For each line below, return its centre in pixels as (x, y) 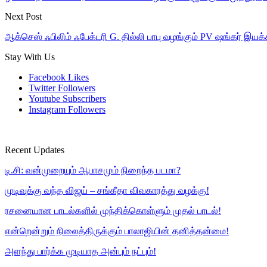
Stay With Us (30, 57)
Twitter (42, 88)
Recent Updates (35, 150)
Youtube (44, 98)
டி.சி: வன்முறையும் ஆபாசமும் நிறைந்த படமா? (93, 170)
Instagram (47, 109)
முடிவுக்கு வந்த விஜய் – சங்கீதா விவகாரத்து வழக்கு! (107, 190)
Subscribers (84, 98)
